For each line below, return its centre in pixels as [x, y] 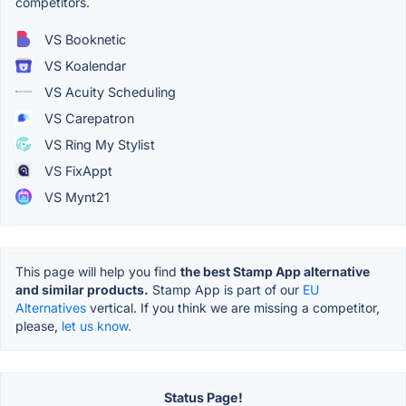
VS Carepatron [87, 118]
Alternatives [51, 307]
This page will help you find [98, 271]
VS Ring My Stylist [98, 144]
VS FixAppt [77, 170]
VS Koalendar [83, 65]
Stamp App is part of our [226, 289]
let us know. [97, 325]
